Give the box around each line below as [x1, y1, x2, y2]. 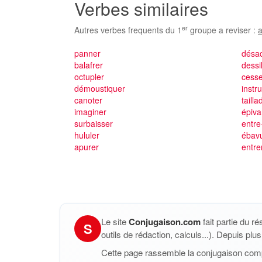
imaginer [74, 106, 106, 118]
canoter [74, 94, 102, 106]
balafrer [74, 59, 103, 71]
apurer [74, 141, 99, 153]
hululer [74, 129, 99, 141]
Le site [101, 215, 129, 227]
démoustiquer [74, 82, 125, 94]
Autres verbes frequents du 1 [74, 24, 182, 36]
